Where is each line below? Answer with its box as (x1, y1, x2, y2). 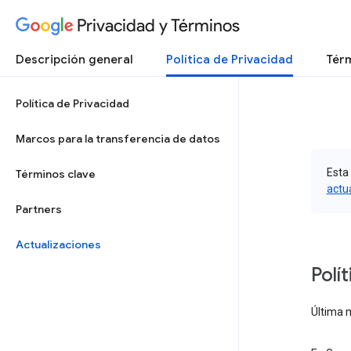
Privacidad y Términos (77, 14, 240, 36)
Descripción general (16, 52, 133, 67)
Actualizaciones (16, 237, 101, 251)
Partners (16, 202, 62, 216)
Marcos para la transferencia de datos (16, 132, 220, 146)
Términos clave (16, 167, 96, 181)
